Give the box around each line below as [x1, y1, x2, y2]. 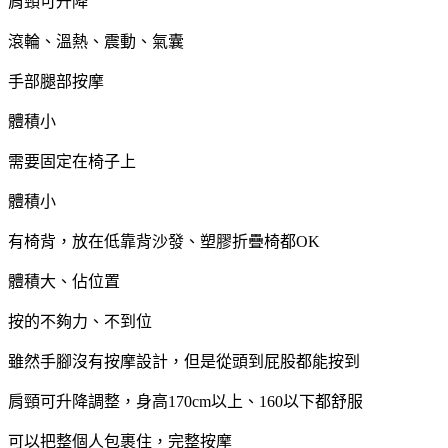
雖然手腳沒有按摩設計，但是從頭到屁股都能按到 [8, 352, 360, 370]
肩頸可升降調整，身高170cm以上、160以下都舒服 [8, 392, 363, 410]
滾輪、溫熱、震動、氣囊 [8, 32, 184, 50]
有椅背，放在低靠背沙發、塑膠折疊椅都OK [8, 232, 320, 250]
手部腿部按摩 [8, 72, 104, 90]
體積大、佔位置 [8, 272, 120, 290]
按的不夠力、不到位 [8, 312, 152, 330]
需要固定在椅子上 [8, 152, 136, 170]
